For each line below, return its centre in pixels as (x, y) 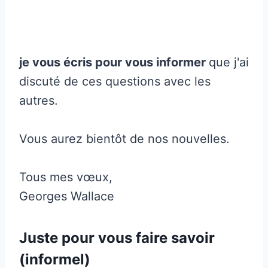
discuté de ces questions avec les (115, 81)
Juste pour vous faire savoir (117, 237)
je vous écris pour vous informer (114, 62)
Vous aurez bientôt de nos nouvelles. (124, 138)
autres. (39, 100)
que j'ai (229, 62)
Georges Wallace (67, 196)
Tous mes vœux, (66, 177)
